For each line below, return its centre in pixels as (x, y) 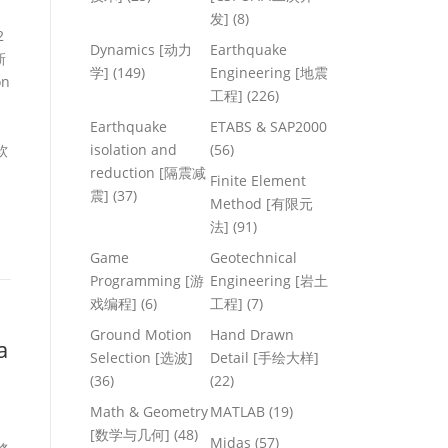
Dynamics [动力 (141, 49)
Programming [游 (147, 280)
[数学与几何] (130, 434)
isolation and (133, 149)
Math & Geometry (149, 411)
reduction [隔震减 (148, 172)
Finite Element (258, 180)
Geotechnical (253, 257)
